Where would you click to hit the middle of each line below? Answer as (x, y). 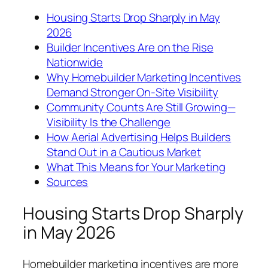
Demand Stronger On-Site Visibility (133, 92)
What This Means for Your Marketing (136, 167)
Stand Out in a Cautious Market (124, 152)
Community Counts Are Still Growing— (141, 107)
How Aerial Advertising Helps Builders (139, 137)
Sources (68, 182)
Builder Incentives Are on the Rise (130, 48)
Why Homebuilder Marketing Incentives (144, 77)
